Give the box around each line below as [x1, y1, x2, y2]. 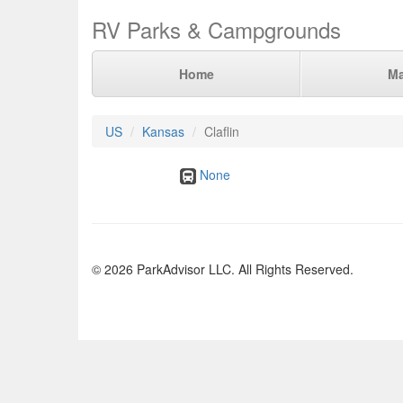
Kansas [142, 122, 184, 140]
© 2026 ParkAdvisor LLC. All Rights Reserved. [92, 260, 354, 279]
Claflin [204, 122, 239, 140]
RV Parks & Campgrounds [92, 13, 341, 45]
